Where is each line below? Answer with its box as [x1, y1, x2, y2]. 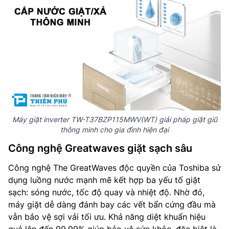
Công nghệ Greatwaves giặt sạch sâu [8, 142, 192, 154]
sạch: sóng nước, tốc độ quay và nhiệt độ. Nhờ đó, [8, 187, 204, 197]
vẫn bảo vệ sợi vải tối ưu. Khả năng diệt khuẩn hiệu [8, 212, 205, 222]
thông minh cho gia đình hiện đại [60, 125, 169, 134]
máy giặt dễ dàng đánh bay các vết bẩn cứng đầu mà [8, 199, 216, 210]
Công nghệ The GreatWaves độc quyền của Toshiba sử [8, 163, 221, 173]
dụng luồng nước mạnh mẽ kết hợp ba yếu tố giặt [8, 175, 200, 185]
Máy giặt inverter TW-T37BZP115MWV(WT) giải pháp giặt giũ [12, 115, 217, 124]
